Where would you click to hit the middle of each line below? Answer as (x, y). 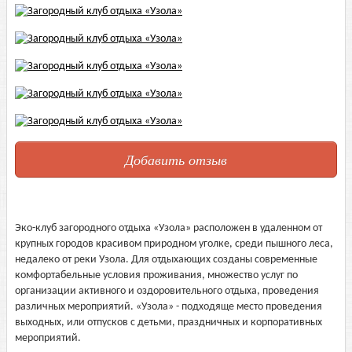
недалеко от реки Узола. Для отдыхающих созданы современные (166, 260)
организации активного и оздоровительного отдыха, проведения (167, 291)
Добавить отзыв (176, 159)
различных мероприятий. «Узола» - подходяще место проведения (169, 307)
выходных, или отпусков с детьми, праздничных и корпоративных (169, 323)
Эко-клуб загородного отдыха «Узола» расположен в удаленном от (169, 228)
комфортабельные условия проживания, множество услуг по (156, 275)
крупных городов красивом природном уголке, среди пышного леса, (174, 244)
